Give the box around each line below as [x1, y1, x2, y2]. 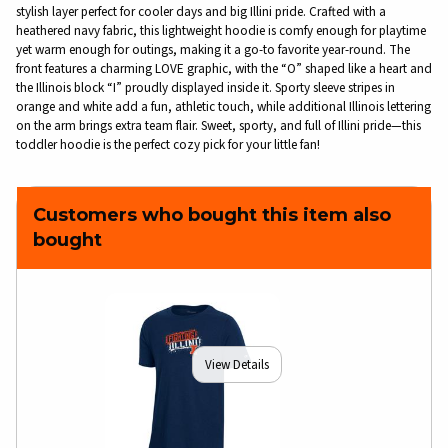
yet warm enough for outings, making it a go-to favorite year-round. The [16, 40, 410, 60]
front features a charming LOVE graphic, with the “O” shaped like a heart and [16, 59, 432, 79]
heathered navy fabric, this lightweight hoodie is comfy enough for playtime [16, 21, 426, 41]
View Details [205, 354, 269, 374]
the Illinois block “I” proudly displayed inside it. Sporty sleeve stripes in [16, 78, 395, 98]
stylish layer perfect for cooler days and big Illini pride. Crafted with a [16, 2, 386, 22]
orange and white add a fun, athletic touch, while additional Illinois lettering [16, 97, 431, 117]
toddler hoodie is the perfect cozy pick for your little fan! [16, 135, 320, 155]
